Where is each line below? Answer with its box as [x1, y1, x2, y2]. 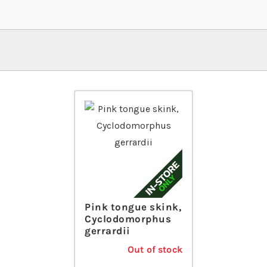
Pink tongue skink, [85, 201, 182, 213]
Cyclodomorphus [85, 213, 172, 225]
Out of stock [127, 244, 182, 256]
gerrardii [85, 225, 131, 237]
